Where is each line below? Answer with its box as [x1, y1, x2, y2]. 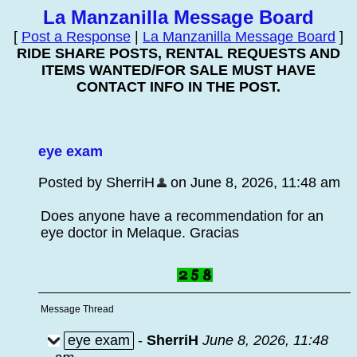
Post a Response [22, 29, 131, 45]
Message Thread [41, 304, 114, 315]
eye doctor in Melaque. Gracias [41, 225, 239, 241]
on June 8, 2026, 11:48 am [167, 175, 340, 190]
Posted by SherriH [38, 175, 155, 190]
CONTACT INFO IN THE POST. [76, 79, 280, 95]
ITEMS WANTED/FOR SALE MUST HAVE [41, 62, 316, 78]
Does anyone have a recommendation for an [41, 208, 324, 224]
